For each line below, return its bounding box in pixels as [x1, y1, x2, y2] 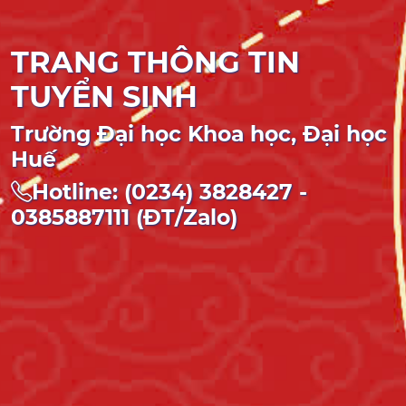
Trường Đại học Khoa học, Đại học [11, 121, 387, 148]
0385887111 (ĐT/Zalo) [11, 204, 237, 231]
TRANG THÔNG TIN [11, 44, 300, 81]
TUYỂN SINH [11, 79, 198, 115]
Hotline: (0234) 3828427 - [32, 179, 307, 206]
